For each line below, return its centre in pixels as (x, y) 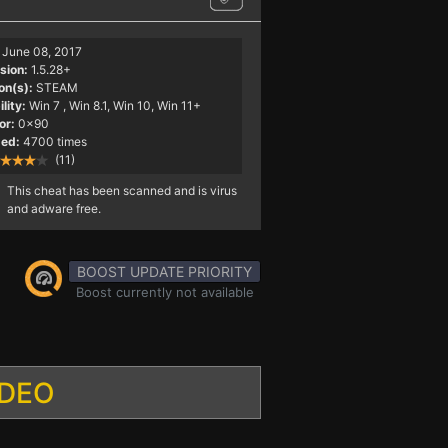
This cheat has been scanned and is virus (121, 190)
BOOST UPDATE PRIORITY (164, 271)
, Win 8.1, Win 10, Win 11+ (131, 105)
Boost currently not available (164, 292)
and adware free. (53, 208)
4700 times (54, 141)
